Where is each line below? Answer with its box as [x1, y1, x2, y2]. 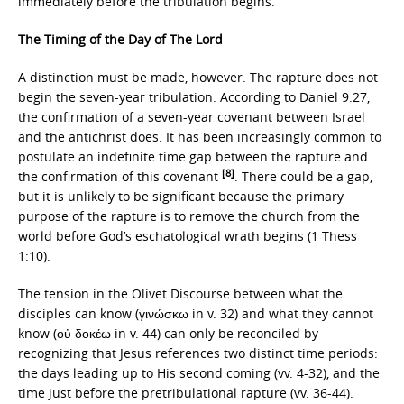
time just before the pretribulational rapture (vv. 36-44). [18, 384, 353, 401]
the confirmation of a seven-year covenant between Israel [18, 108, 365, 125]
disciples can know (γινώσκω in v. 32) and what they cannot [18, 305, 373, 322]
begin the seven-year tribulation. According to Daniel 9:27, [18, 88, 370, 106]
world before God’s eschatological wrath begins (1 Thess [18, 227, 357, 244]
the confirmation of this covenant [18, 168, 222, 185]
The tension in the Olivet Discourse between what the [18, 285, 343, 302]
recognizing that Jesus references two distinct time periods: [18, 344, 378, 362]
